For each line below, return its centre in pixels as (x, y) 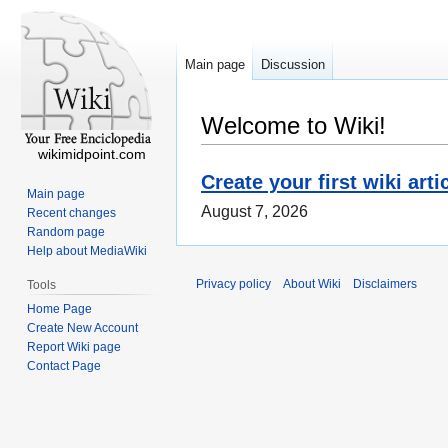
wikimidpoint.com (92, 154)
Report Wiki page (74, 346)
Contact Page (64, 365)
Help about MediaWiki (87, 250)
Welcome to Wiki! (293, 125)
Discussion (293, 65)
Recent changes (72, 212)
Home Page (60, 308)
